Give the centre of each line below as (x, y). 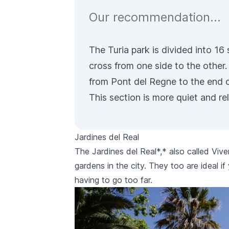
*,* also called (184, 152)
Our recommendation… (155, 17)
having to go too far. (113, 180)
